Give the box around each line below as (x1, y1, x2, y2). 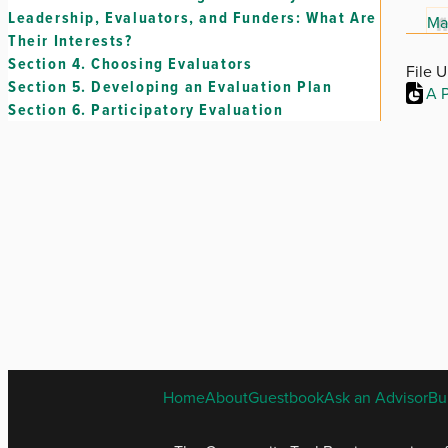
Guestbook (247, 386, 324, 409)
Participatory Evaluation (91, 98, 284, 121)
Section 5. (8, 75, 87, 98)
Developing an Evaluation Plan (91, 75, 333, 98)
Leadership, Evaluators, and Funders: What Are (8, 6, 378, 29)
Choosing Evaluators (91, 52, 253, 75)
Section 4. (8, 52, 87, 75)
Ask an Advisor (323, 386, 428, 409)
